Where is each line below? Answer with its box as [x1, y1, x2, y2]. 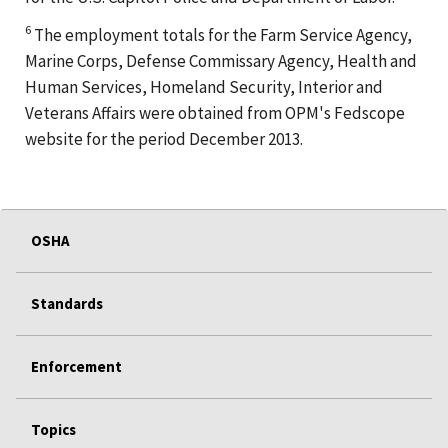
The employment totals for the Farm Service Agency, [31, 23, 412, 46]
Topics [31, 419, 76, 439]
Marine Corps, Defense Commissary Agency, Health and [25, 49, 417, 72]
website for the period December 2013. [25, 127, 303, 150]
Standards [31, 293, 103, 313]
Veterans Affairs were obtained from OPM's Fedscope [25, 101, 405, 124]
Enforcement [31, 356, 122, 376]
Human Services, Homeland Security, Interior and [25, 75, 383, 98]
